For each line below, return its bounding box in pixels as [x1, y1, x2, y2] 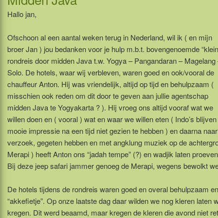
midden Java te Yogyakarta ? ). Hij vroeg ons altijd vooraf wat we [7, 102, 213, 112]
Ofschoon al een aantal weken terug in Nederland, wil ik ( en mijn [7, 32, 212, 42]
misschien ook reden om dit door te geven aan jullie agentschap [7, 90, 208, 101]
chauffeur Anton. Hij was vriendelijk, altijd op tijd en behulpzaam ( [7, 78, 214, 89]
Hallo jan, [7, 8, 36, 19]
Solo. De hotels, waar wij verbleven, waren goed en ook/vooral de [7, 67, 214, 77]
